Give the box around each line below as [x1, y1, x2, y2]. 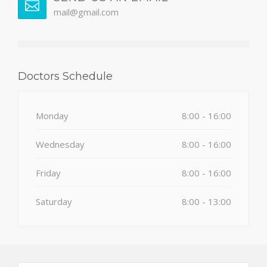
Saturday [36, 195, 72, 208]
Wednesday [36, 138, 85, 151]
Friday [36, 167, 61, 179]
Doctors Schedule [18, 70, 113, 83]
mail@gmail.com [54, 6, 119, 18]
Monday [36, 110, 69, 122]
